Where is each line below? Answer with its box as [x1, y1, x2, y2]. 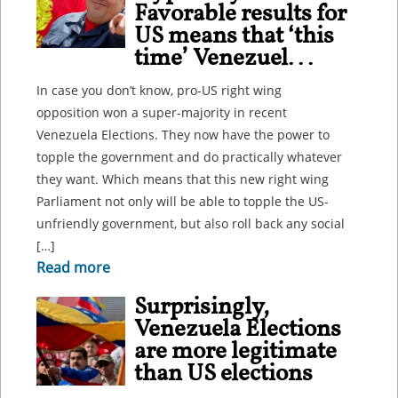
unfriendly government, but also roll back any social [36, 215, 345, 232]
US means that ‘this [134, 20, 334, 53]
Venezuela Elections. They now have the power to [36, 126, 330, 143]
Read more [36, 258, 110, 277]
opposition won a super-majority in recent [36, 104, 287, 121]
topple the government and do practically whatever [36, 148, 342, 165]
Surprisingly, [134, 291, 269, 324]
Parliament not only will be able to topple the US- [36, 193, 329, 210]
